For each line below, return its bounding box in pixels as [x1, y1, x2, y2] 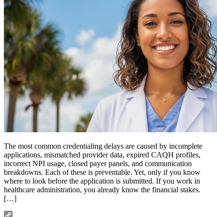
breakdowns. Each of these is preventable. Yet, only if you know [4, 168, 201, 176]
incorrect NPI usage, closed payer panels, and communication [4, 159, 192, 168]
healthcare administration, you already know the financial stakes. [4, 185, 201, 194]
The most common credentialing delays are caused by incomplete [4, 141, 202, 150]
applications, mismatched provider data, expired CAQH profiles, [4, 150, 201, 159]
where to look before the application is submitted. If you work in [4, 176, 200, 185]
